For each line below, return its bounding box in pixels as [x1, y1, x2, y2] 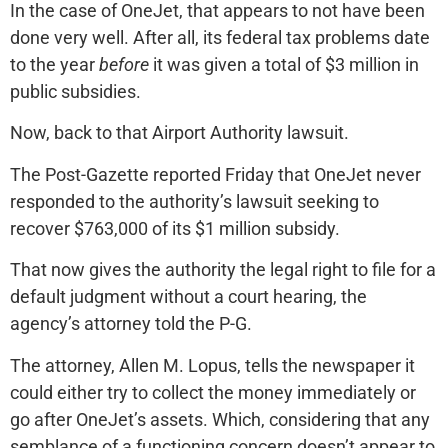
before [99, 54, 149, 76]
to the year [10, 54, 99, 76]
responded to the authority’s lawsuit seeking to [10, 190, 379, 212]
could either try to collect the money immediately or [10, 381, 416, 403]
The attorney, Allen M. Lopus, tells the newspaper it [10, 354, 415, 376]
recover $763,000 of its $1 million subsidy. [10, 217, 340, 239]
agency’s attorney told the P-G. [10, 313, 252, 335]
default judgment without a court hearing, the [10, 286, 367, 308]
